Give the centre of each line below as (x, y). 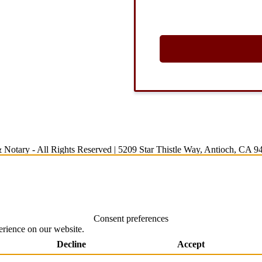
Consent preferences (131, 219)
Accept (191, 244)
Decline (71, 244)
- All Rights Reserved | (74, 150)
